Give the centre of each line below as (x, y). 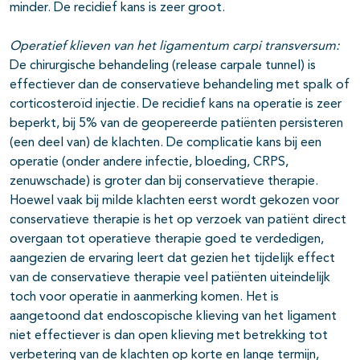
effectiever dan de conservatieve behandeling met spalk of (180, 85)
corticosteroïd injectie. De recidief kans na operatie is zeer (176, 104)
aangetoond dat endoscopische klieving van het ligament (173, 316)
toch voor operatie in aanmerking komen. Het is (144, 297)
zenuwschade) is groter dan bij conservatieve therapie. (164, 181)
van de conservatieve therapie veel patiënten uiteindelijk (170, 278)
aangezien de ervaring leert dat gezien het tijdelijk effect (172, 258)
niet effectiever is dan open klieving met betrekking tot (169, 335)
